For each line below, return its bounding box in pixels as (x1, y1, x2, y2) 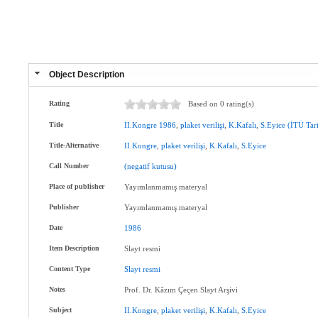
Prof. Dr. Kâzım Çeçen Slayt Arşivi (124, 285, 238, 294)
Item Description (49, 244, 100, 252)
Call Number (49, 162, 89, 170)
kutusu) (152, 162, 177, 170)
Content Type (49, 265, 91, 273)
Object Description (49, 70, 124, 79)
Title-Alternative (49, 141, 99, 149)
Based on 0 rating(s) (188, 99, 255, 108)
